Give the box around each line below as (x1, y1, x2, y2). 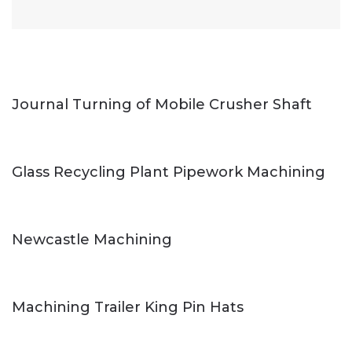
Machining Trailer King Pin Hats (12, 298, 244, 316)
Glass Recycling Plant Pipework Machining (12, 163, 325, 181)
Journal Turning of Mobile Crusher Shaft (12, 95, 312, 113)
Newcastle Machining (12, 230, 172, 248)
